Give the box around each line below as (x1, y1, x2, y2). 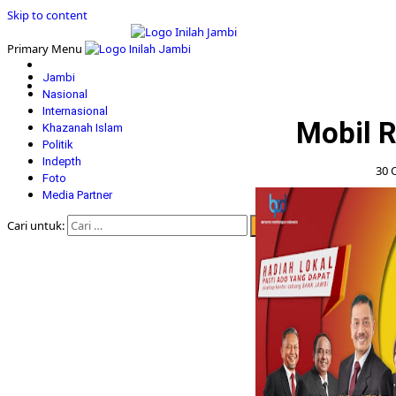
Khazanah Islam (42, 121, 123, 134)
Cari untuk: (7, 217, 65, 233)
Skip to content (7, 7, 88, 23)
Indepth (42, 155, 81, 168)
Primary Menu (7, 41, 82, 57)
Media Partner (42, 188, 112, 202)
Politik (42, 138, 73, 151)
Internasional (42, 104, 108, 118)
